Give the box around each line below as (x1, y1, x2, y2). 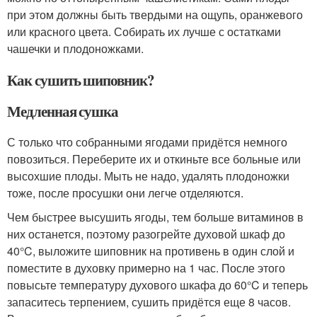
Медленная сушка (7, 100, 119, 122)
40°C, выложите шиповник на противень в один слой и (7, 243, 294, 259)
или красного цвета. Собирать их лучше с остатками (7, 23, 281, 40)
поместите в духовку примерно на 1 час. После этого (7, 260, 285, 276)
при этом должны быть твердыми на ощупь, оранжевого (7, 6, 303, 23)
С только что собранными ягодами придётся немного (7, 134, 287, 150)
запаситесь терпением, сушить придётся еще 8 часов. (7, 294, 291, 310)
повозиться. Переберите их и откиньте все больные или (7, 151, 301, 167)
